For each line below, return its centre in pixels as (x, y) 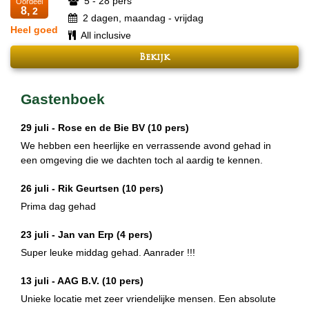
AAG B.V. (80, 280)
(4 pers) (134, 234)
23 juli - (39, 234)
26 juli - (39, 188)
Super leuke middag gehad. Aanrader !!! (108, 252)
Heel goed (34, 29)
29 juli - (39, 127)
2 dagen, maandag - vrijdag (142, 18)
